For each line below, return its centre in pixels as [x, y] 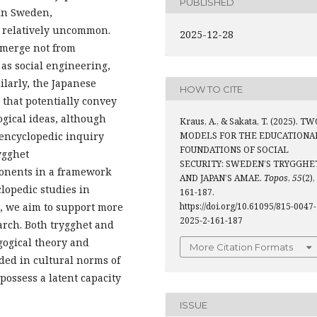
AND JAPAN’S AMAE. [222, 178]
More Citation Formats [241, 247]
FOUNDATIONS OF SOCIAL [234, 150]
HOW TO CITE [211, 89]
